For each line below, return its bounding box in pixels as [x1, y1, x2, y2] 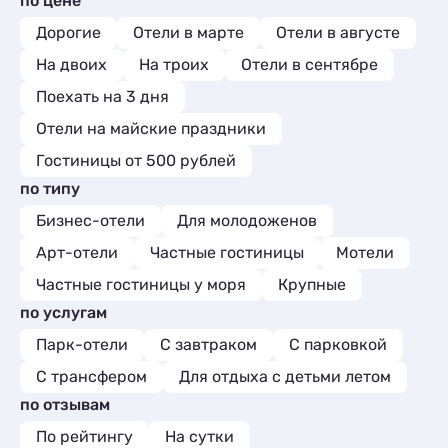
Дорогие [36, 23, 101, 42]
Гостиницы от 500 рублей [36, 151, 236, 170]
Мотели [336, 243, 394, 262]
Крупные [278, 275, 346, 294]
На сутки [165, 427, 234, 446]
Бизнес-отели [36, 211, 145, 230]
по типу [20, 179, 80, 198]
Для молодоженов [177, 211, 317, 230]
